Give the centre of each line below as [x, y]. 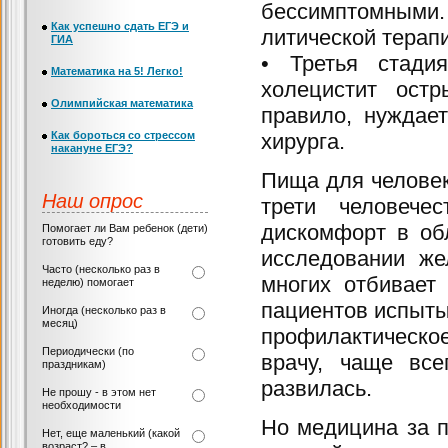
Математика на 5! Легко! [117, 71]
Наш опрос [92, 200]
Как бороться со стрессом [123, 135]
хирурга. [303, 141]
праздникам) [74, 364]
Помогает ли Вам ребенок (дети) [125, 228]
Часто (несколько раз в [101, 269]
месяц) [60, 323]
